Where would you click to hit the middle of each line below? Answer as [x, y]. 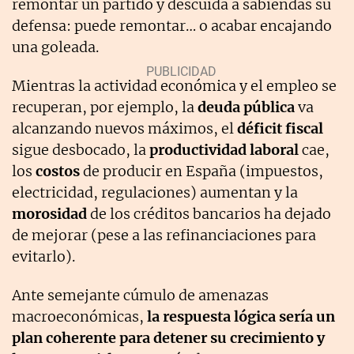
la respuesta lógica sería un [241, 316]
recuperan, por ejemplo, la [105, 107]
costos [58, 171]
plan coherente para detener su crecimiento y [168, 337]
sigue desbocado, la [81, 149]
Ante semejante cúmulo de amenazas [140, 295]
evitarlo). [43, 256]
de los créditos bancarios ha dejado [209, 213]
